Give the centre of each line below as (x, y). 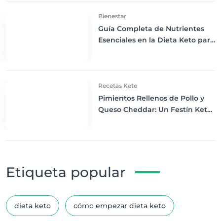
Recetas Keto (118, 86)
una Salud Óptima (131, 51)
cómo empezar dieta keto (120, 206)
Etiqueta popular (66, 172)
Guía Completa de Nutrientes (151, 29)
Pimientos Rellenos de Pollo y (151, 98)
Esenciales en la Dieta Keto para (156, 40)
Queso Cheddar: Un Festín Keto (155, 110)
